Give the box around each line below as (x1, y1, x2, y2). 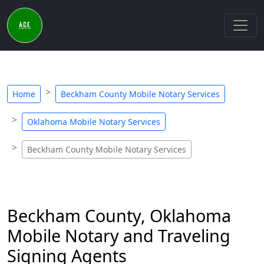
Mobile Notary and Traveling (7, 224, 230, 247)
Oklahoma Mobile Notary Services (27, 116, 160, 127)
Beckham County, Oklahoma (7, 204, 231, 227)
